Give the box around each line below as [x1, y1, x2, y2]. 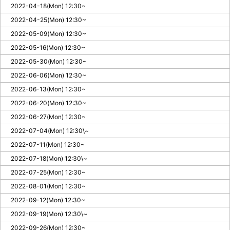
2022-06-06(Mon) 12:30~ [11, 71, 86, 79]
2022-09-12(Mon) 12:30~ [11, 196, 85, 204]
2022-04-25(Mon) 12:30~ [11, 15, 86, 24]
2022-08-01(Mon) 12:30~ [11, 182, 86, 190]
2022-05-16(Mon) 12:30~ [11, 43, 85, 51]
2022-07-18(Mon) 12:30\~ [11, 154, 87, 162]
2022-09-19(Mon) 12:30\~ [11, 209, 87, 218]
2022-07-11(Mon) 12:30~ [11, 140, 85, 148]
